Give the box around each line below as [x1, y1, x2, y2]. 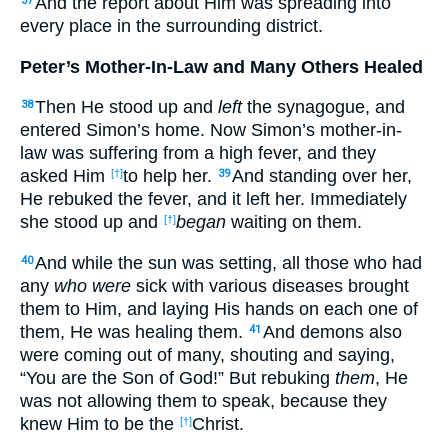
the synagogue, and [242, 97, 405, 118]
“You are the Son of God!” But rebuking [20, 367, 335, 388]
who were [54, 275, 131, 296]
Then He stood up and [35, 97, 218, 118]
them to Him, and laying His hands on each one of [20, 298, 418, 319]
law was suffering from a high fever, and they [20, 143, 376, 164]
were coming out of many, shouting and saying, [20, 344, 395, 365]
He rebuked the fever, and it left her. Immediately [20, 189, 407, 210]
